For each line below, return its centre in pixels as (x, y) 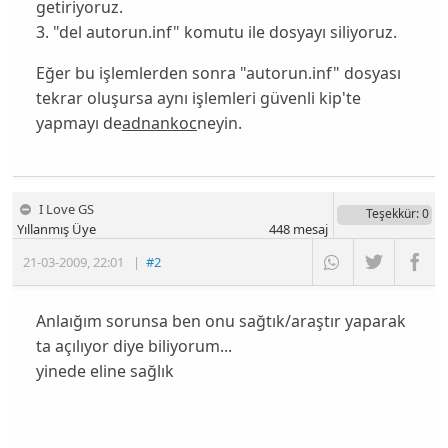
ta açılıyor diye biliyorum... (133, 345)
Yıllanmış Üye (57, 229)
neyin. (219, 123)
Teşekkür (390, 214)
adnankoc (159, 123)
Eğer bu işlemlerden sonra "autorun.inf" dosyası (218, 73)
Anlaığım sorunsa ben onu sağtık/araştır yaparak (220, 320)
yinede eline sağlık (104, 370)
